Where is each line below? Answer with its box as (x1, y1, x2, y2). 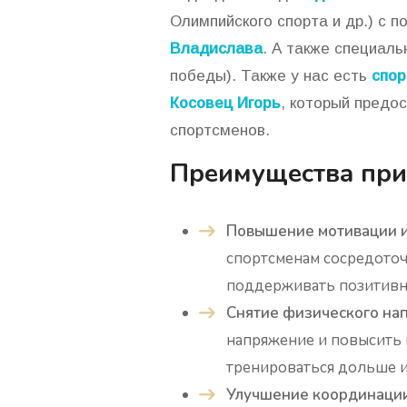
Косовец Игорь (170, 94, 281, 113)
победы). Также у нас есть (170, 67, 372, 85)
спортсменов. (170, 122, 270, 140)
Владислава (170, 40, 263, 58)
